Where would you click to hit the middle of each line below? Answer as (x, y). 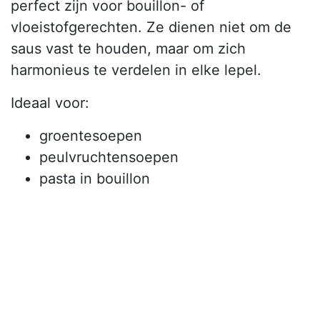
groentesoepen (91, 136)
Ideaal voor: (50, 103)
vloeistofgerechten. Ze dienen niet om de (151, 27)
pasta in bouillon (95, 179)
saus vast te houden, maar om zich (128, 49)
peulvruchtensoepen (109, 157)
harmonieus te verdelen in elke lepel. (136, 70)
